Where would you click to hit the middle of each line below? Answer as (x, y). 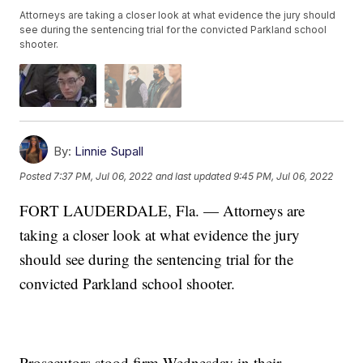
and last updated (194, 177)
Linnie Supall (109, 151)
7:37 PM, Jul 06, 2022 (103, 177)
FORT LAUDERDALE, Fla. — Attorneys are (162, 210)
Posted (37, 177)
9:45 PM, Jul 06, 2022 (284, 177)
